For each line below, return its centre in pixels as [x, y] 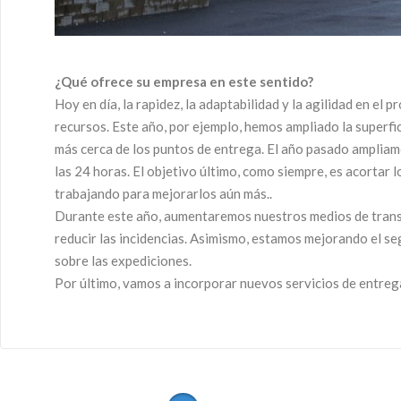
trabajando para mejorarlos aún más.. [163, 193]
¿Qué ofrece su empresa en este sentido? [184, 81]
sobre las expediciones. [123, 260]
